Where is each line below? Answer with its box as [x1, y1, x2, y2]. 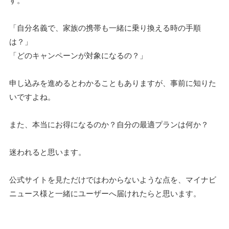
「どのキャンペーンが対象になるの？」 [9, 50, 147, 60]
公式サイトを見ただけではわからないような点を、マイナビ [9, 174, 216, 185]
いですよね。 [9, 91, 55, 102]
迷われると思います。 [9, 146, 86, 157]
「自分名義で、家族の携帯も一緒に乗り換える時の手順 [9, 22, 201, 33]
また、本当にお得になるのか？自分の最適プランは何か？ [9, 119, 209, 129]
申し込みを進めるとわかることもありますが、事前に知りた [9, 77, 216, 88]
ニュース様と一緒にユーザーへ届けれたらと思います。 [9, 188, 201, 198]
